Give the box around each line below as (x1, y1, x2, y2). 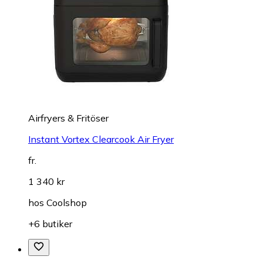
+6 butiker (28, 217, 72, 230)
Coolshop (46, 196, 87, 208)
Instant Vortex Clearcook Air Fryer (28, 133, 174, 145)
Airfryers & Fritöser (28, 112, 109, 124)
